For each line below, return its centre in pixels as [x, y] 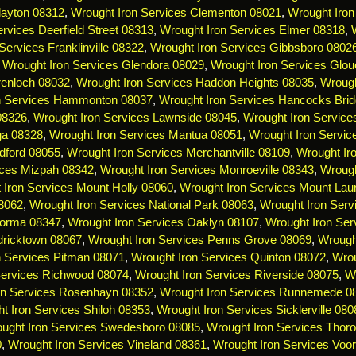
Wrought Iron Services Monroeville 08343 [207, 170]
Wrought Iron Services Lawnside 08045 [135, 118]
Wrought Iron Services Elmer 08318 [252, 31]
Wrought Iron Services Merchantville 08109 [178, 153]
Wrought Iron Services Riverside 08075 [236, 275]
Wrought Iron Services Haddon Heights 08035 [195, 83]
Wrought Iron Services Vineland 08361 [107, 345]
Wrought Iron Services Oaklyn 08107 [163, 223]
